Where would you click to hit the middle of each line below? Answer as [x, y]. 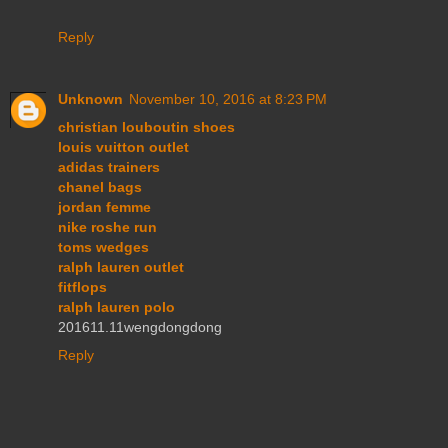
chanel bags [100, 187]
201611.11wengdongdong [140, 327]
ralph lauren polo [116, 307]
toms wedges [103, 247]
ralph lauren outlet [121, 267]
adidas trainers [109, 167]
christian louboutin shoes [146, 127]
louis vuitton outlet [123, 147]
